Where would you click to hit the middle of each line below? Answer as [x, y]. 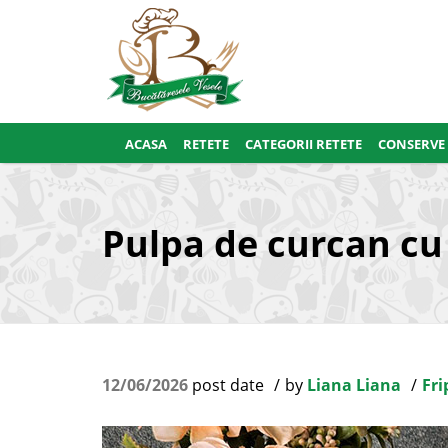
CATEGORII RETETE [303, 144]
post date [226, 385]
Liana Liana [354, 385]
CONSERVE [411, 144]
